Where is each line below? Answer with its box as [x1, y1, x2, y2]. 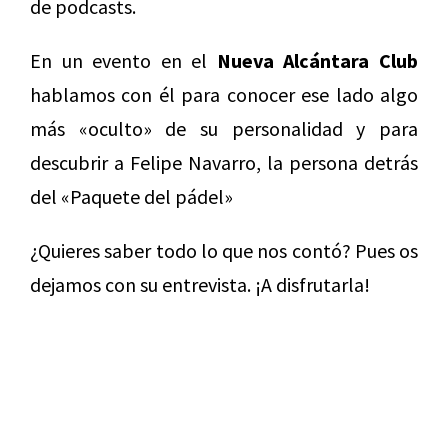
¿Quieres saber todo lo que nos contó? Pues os [30, 238, 418, 264]
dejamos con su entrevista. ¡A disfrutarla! [30, 272, 370, 298]
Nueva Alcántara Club [216, 48, 419, 74]
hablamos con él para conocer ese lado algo [30, 82, 418, 108]
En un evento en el [30, 48, 217, 74]
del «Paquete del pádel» [30, 184, 233, 210]
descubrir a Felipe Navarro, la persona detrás [30, 150, 418, 176]
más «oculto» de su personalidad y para [30, 116, 418, 142]
